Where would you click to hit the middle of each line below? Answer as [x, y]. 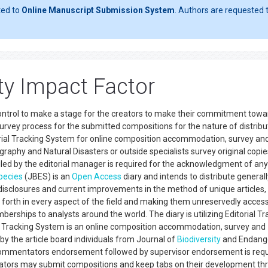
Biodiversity [199, 239]
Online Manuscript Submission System [98, 10]
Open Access [97, 176]
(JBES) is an [47, 176]
